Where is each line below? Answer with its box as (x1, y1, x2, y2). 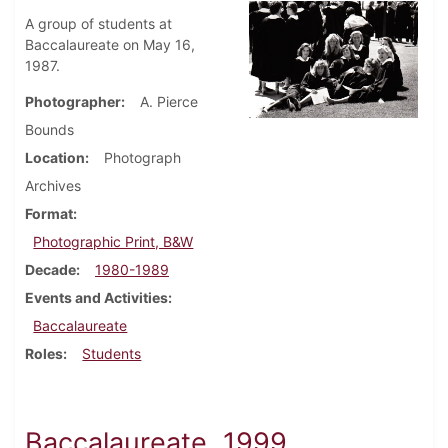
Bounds (25, 121, 74, 139)
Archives (25, 177, 81, 195)
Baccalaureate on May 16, (25, 36, 195, 54)
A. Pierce (140, 93, 198, 111)
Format (25, 205, 73, 223)
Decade (25, 261, 76, 279)
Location (25, 149, 85, 167)
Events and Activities (25, 289, 168, 307)
